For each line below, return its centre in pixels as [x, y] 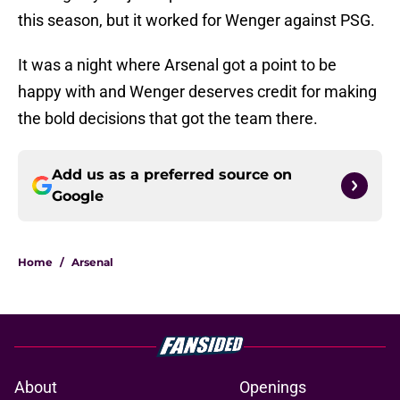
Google [78, 196]
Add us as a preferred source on [172, 175]
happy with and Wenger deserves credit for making [197, 92]
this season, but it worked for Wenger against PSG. [196, 21]
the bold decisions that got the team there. [168, 119]
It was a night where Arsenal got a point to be [177, 65]
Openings [273, 387]
